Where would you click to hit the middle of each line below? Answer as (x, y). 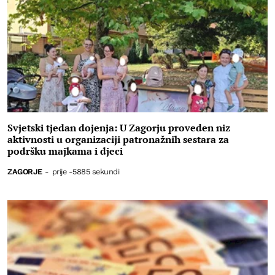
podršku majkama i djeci (65, 151)
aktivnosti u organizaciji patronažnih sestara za (118, 139)
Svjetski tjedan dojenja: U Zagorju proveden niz (119, 127)
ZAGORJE (25, 171)
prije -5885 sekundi (86, 171)
